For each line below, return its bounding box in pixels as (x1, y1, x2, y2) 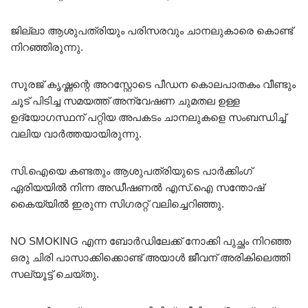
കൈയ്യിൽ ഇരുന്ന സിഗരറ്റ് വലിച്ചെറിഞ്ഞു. (10, 197, 224, 210)
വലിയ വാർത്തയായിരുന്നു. (10, 127, 142, 140)
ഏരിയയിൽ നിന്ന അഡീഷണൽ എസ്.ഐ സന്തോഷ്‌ (10, 181, 264, 193)
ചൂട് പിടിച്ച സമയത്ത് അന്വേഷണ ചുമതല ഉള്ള (10, 94, 240, 107)
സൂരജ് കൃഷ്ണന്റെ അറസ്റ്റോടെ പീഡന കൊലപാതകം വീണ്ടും (10, 78, 296, 90)
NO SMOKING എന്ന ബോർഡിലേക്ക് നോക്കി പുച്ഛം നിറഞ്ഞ (10, 234, 291, 247)
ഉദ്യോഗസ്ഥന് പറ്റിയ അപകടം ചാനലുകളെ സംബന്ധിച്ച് (10, 111, 286, 123)
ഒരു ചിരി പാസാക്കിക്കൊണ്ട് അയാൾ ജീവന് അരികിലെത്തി (10, 251, 290, 263)
